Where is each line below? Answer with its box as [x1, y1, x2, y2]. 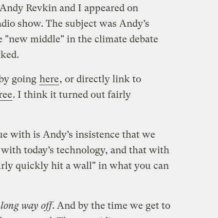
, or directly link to [59, 73, 141, 85]
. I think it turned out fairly [12, 89, 131, 100]
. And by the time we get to [52, 200, 170, 211]
